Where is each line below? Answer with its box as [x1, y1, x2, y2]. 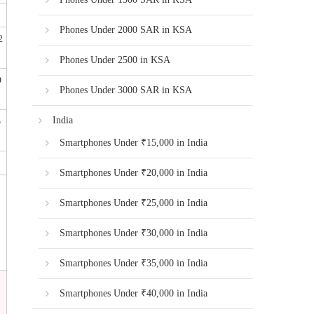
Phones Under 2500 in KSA [60, 55, 171, 65]
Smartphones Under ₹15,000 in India [60, 137, 208, 148]
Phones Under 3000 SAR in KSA [60, 85, 193, 95]
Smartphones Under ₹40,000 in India [60, 288, 208, 299]
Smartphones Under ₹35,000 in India [60, 258, 208, 268]
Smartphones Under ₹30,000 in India [60, 228, 208, 238]
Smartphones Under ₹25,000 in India [60, 198, 208, 208]
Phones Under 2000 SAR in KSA [60, 25, 193, 35]
